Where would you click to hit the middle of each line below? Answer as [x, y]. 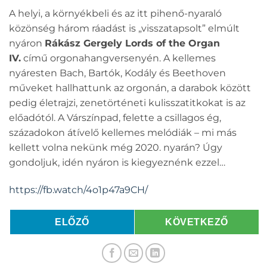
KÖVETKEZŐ [197, 222]
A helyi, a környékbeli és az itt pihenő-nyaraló [115, 13]
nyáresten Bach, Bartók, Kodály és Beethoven [117, 73]
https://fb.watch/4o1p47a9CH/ [78, 190]
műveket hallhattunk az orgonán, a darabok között [130, 88]
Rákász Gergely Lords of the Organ [132, 43]
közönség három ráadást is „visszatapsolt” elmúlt [124, 28]
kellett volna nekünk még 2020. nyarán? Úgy [116, 147]
